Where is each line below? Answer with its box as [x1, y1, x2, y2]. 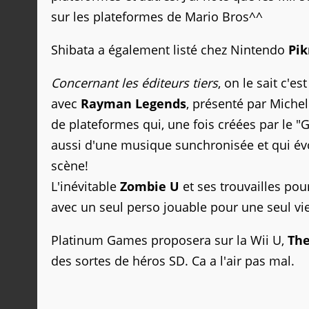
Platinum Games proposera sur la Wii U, [51, 232, 288, 248]
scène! [51, 157, 88, 174]
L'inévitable [51, 178, 120, 195]
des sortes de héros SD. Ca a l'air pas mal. [51, 252, 295, 269]
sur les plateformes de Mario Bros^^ [51, 8, 263, 25]
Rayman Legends [81, 95, 186, 112]
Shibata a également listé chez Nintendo [51, 41, 288, 58]
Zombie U [120, 178, 179, 195]
